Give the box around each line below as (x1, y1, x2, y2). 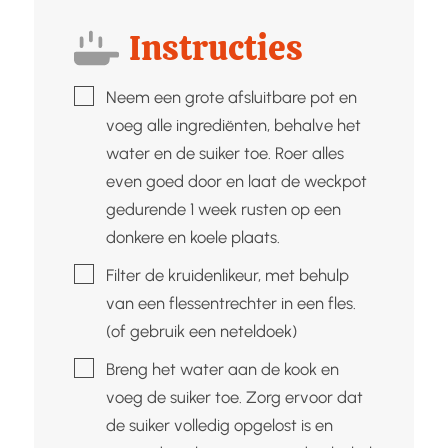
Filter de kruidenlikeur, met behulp (105, 264, 349, 285)
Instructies (129, 24, 304, 71)
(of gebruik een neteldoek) (105, 320, 297, 341)
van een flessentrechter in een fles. (105, 292, 356, 313)
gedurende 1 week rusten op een (105, 198, 341, 219)
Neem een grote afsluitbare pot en (105, 86, 357, 107)
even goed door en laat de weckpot (105, 170, 367, 191)
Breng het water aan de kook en (105, 358, 339, 379)
